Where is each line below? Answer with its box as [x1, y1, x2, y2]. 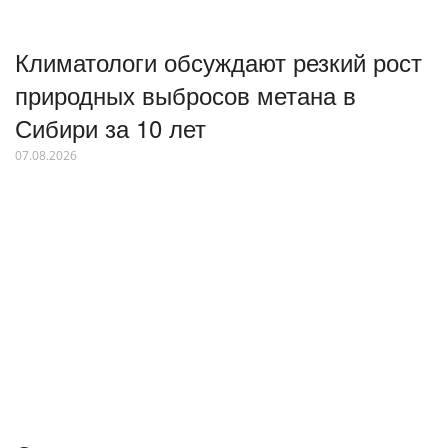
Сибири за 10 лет [15, 110, 206, 146]
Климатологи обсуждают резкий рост [15, 44, 422, 80]
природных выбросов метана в [15, 77, 356, 113]
